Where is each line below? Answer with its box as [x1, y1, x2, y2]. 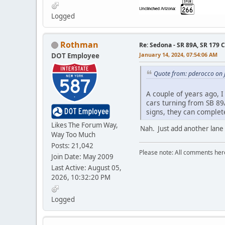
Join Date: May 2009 [51, 152, 114, 161]
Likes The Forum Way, [51, 120, 118, 130]
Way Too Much [51, 130, 95, 139]
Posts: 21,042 [51, 141, 93, 150]
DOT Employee [51, 51, 99, 60]
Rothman [60, 39, 98, 50]
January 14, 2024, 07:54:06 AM [139, 50, 217, 58]
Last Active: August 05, [51, 163, 122, 172]
